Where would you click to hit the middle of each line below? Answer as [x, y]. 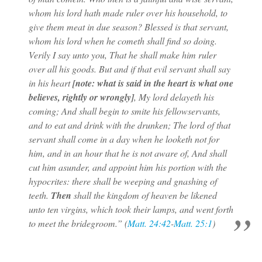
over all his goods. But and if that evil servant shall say [129, 68]
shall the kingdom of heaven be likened [144, 195]
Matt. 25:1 [193, 223]
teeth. [39, 195]
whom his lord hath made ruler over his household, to [128, 12]
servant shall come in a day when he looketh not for [124, 139]
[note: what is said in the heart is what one [153, 83]
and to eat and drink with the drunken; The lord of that [129, 125]
